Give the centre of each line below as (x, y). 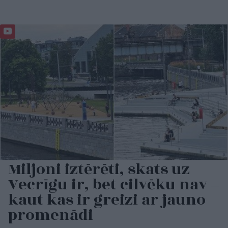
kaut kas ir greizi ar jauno (107, 200)
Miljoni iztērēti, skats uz (99, 170)
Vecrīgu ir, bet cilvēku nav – (114, 185)
